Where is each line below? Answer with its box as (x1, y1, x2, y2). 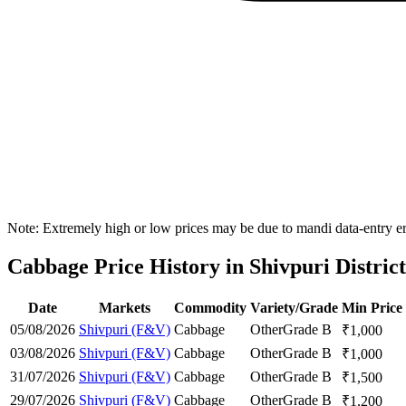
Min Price (342, 299, 402, 315)
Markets (99, 299, 150, 315)
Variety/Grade (250, 299, 338, 315)
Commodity (174, 299, 246, 315)
